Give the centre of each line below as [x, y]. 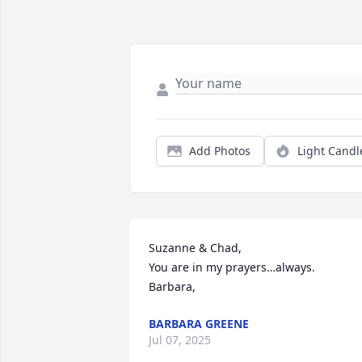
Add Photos [220, 151]
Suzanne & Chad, [195, 248]
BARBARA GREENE [199, 324]
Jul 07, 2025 [180, 340]
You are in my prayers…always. [232, 267]
